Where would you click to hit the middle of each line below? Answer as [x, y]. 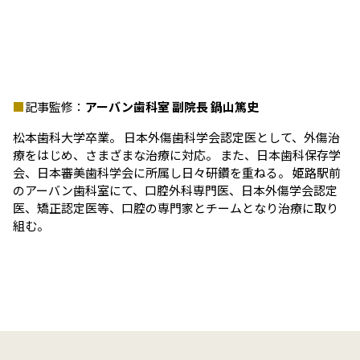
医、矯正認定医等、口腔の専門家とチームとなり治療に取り [176, 207]
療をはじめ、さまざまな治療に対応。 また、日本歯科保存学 [177, 154]
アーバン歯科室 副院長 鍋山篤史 [172, 106]
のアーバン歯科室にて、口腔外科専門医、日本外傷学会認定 [175, 190]
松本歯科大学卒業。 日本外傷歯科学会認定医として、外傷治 [176, 137]
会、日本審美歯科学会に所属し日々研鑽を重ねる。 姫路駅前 [177, 172]
